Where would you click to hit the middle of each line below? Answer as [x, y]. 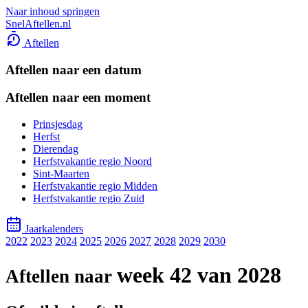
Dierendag [56, 149]
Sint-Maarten [61, 174]
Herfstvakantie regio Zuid [89, 199]
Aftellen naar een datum [74, 69]
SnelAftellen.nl [38, 24]
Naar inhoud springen [53, 11]
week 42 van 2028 [199, 275]
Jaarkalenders [54, 229]
